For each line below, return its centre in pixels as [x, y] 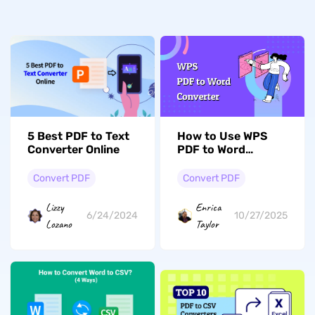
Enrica [208, 207]
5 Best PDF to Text [79, 136]
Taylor [207, 224]
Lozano [59, 224]
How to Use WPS [223, 136]
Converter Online [74, 149]
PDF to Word [212, 149]
